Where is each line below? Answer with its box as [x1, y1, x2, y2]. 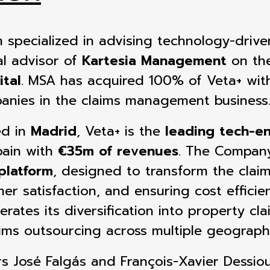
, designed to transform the [53, 161, 239, 181]
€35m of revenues [58, 141, 178, 161]
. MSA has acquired [21, 71, 149, 90]
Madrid [31, 121, 77, 141]
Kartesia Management [82, 51, 227, 71]
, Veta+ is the [77, 121, 165, 141]
